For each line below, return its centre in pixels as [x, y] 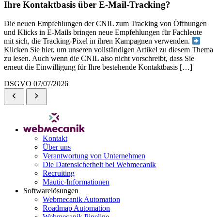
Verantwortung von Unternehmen [94, 156]
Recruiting [59, 173]
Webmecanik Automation [81, 200]
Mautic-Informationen [76, 182]
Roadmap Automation [76, 208]
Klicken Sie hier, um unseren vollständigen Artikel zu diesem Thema [108, 50]
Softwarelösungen [51, 191]
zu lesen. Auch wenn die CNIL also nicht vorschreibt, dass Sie [99, 59]
